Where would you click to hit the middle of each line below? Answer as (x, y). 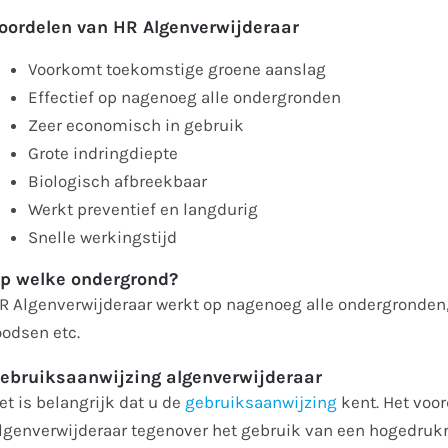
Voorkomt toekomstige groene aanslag (177, 69)
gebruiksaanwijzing (261, 402)
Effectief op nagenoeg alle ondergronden (185, 97)
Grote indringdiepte (103, 153)
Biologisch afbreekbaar (118, 181)
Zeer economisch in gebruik (136, 125)
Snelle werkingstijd (103, 237)
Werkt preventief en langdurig (143, 209)
